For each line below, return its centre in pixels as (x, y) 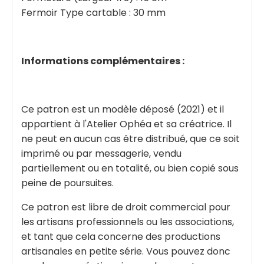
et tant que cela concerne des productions (121, 237)
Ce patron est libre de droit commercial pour (126, 207)
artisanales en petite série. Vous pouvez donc (126, 252)
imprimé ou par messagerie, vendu (101, 154)
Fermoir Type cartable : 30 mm (93, 13)
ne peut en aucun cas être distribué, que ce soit (131, 139)
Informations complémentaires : (103, 61)
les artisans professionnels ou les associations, (128, 222)
